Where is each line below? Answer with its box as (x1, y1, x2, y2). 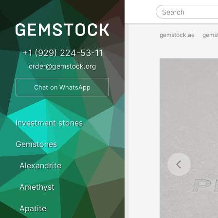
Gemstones (16, 139, 57, 149)
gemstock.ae (160, 31, 195, 38)
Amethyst (19, 182, 54, 192)
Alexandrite (19, 161, 61, 171)
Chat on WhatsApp (34, 83, 91, 91)
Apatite (19, 203, 46, 214)
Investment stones (16, 118, 83, 128)
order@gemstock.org (28, 61, 96, 70)
